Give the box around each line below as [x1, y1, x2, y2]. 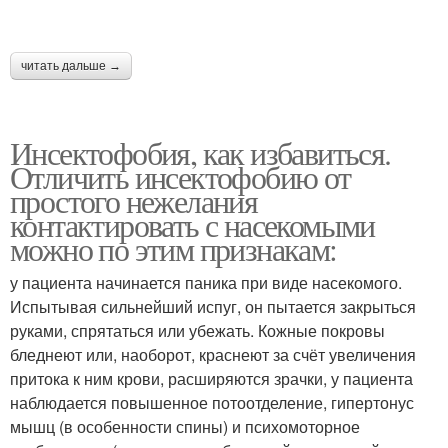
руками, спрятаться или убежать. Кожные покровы [10, 318, 385, 342]
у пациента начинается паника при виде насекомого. [10, 270, 402, 294]
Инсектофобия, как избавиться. [10, 130, 391, 174]
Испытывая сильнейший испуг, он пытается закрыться [10, 294, 416, 318]
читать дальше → [21, 58, 121, 73]
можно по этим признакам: [10, 226, 337, 270]
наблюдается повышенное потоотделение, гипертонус [10, 390, 414, 414]
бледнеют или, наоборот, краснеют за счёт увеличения [10, 342, 416, 366]
